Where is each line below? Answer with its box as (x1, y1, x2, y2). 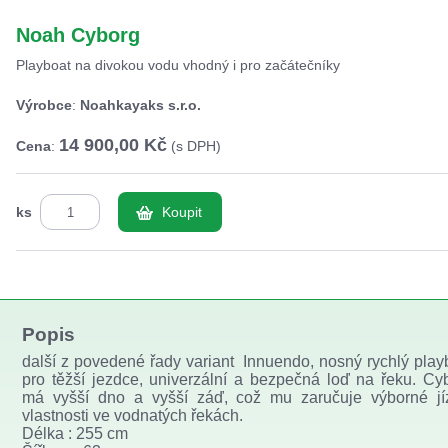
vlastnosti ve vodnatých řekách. (22, 407, 243, 424)
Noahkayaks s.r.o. (80, 97, 201, 113)
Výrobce (16, 97, 72, 113)
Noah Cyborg (16, 24, 140, 46)
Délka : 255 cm (22, 425, 128, 442)
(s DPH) (167, 138, 221, 154)
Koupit (162, 204, 202, 220)
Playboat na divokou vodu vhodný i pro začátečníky (16, 57, 340, 73)
